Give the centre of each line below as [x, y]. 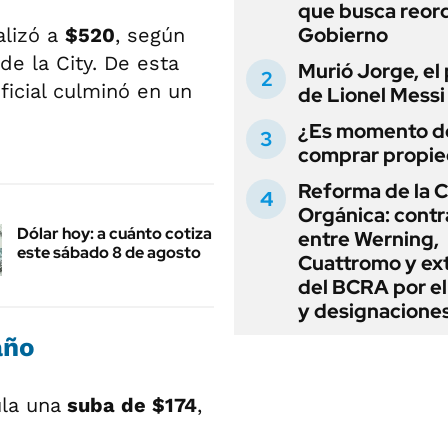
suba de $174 [129, 404]
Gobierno [343, 35]
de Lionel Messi [371, 95]
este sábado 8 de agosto [109, 252]
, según [150, 34]
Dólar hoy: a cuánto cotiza [114, 233]
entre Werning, [368, 239]
